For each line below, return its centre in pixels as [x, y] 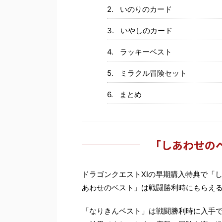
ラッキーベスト [146, 52]
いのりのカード [146, 9]
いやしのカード [146, 30]
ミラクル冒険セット [153, 73]
